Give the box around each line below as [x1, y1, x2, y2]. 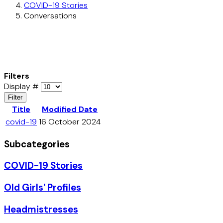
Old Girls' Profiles [4, 181, 81, 194]
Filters [4, 70, 29, 81]
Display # [4, 81, 41, 92]
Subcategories [4, 137, 70, 150]
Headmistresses [4, 203, 78, 216]
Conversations [24, 10, 77, 21]
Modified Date [42, 104, 98, 114]
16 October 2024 [39, 116, 101, 127]
